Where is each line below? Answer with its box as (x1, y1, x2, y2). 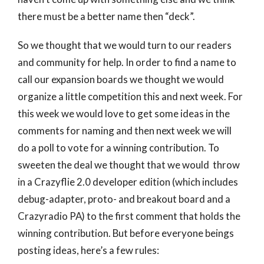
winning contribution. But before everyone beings (18, 227, 234, 239)
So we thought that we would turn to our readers (18, 39, 232, 51)
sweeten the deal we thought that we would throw (18, 159, 240, 171)
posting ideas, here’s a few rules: (18, 244, 159, 256)
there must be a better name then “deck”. (18, 10, 195, 22)
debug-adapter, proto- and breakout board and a (18, 193, 230, 205)
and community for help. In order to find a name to (18, 56, 236, 68)
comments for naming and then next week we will (18, 124, 232, 137)
